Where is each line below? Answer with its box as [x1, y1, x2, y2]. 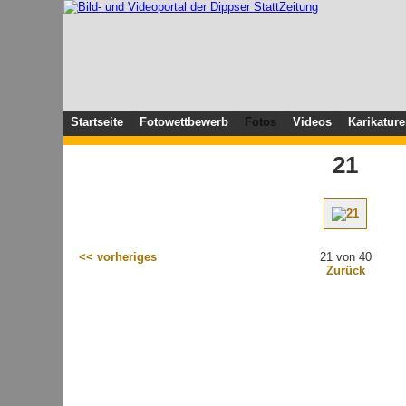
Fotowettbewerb [140, 115, 228, 129]
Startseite [71, 115, 123, 129]
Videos [293, 115, 332, 129]
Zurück [325, 264, 365, 277]
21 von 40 [320, 250, 372, 264]
